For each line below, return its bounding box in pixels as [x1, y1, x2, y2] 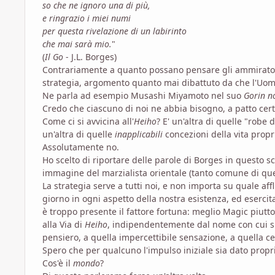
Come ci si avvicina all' [42, 115, 134, 127]
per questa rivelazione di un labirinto [42, 25, 187, 37]
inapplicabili [115, 128, 165, 140]
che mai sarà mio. [42, 37, 112, 50]
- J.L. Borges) [63, 50, 117, 63]
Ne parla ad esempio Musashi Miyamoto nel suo [42, 89, 244, 101]
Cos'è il [42, 257, 73, 269]
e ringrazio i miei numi [42, 12, 131, 24]
